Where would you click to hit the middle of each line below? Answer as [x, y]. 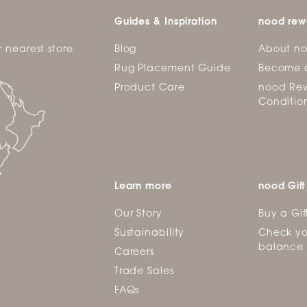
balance [281, 248]
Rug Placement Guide [172, 69]
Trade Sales [144, 272]
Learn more [143, 187]
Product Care [149, 88]
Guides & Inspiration [165, 22]
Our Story [138, 214]
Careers [134, 253]
